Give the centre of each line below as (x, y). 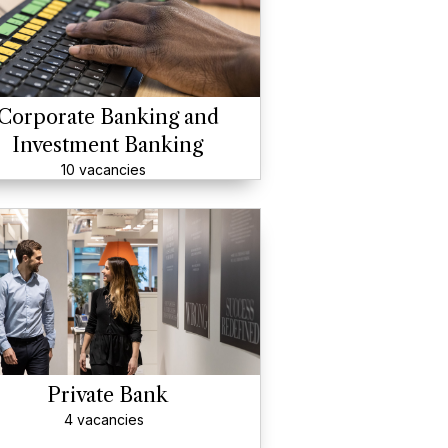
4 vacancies (103, 419)
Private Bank (107, 395)
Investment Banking (107, 145)
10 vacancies (103, 169)
